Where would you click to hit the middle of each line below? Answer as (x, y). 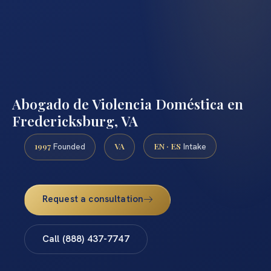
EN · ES (167, 145)
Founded (68, 146)
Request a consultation (93, 199)
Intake (194, 146)
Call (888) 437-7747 (86, 239)
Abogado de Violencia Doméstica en (128, 103)
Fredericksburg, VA (75, 120)
